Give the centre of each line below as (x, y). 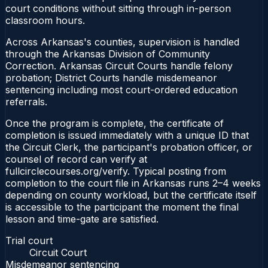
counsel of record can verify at (76, 159)
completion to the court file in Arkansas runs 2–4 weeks (133, 183)
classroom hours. (45, 20)
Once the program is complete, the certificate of (115, 123)
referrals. (26, 101)
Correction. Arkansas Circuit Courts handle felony (119, 66)
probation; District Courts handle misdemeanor (111, 77)
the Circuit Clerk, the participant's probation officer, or (129, 147)
